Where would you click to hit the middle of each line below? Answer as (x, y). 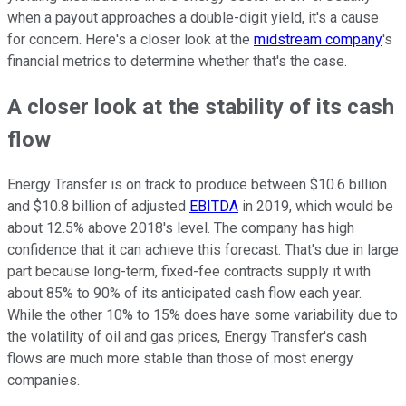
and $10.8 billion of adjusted (98, 206)
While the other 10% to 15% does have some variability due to (203, 314)
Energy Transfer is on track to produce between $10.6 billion (197, 184)
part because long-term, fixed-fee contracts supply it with (189, 271)
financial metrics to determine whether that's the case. (177, 61)
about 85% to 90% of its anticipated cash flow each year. (184, 293)
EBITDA (214, 206)
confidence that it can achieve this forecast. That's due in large (203, 249)
